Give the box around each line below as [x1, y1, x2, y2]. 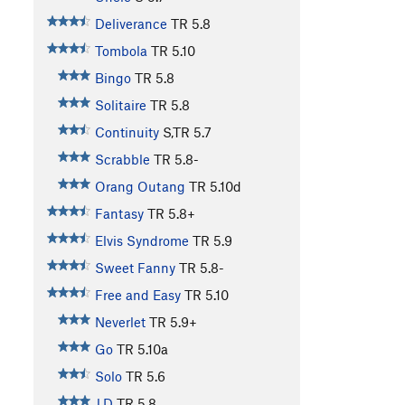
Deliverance [94, 15, 167, 33]
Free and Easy [94, 287, 181, 304]
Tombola [94, 42, 147, 60]
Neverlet [94, 314, 146, 331]
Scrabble [94, 151, 150, 168]
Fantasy [94, 205, 144, 222]
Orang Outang [94, 178, 185, 195]
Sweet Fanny [94, 259, 175, 277]
